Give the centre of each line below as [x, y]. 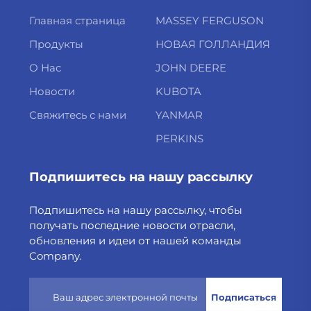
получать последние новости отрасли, [132, 226]
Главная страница [77, 21]
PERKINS [179, 139]
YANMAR [179, 115]
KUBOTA [178, 92]
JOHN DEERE [191, 68]
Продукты [56, 44]
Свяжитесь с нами [77, 115]
